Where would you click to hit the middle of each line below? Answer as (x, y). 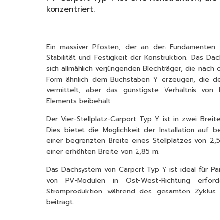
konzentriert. (70, 9)
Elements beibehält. (79, 101)
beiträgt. (60, 202)
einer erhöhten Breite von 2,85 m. (103, 151)
